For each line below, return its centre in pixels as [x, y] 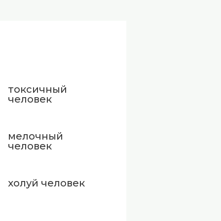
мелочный [36, 136]
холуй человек [46, 183]
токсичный [37, 89]
